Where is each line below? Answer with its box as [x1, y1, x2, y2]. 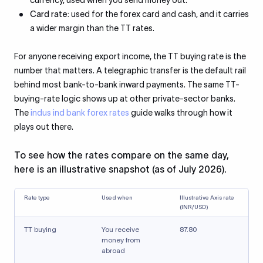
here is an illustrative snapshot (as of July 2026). [14, 164, 227, 174]
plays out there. [14, 122, 73, 131]
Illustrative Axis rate [180, 194, 234, 201]
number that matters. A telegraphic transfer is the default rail [14, 66, 246, 75]
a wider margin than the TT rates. [30, 23, 154, 33]
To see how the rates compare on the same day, [14, 150, 229, 160]
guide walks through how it [129, 108, 232, 117]
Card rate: [30, 9, 69, 19]
